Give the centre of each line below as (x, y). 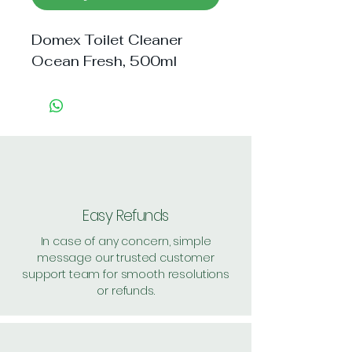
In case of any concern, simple (126, 241)
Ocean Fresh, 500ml (104, 61)
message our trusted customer (126, 258)
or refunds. (126, 291)
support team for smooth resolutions (126, 274)
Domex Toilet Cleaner (107, 40)
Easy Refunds (126, 216)
